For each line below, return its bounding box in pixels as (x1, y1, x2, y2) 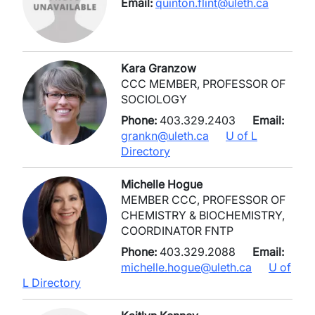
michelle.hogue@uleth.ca (121, 260, 252, 274)
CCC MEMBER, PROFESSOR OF (121, 77, 285, 91)
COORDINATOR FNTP (121, 224, 233, 238)
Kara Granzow (121, 61, 196, 75)
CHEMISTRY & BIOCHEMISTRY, (121, 208, 285, 222)
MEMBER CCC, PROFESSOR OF (121, 193, 285, 207)
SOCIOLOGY (121, 92, 187, 106)
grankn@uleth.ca (121, 129, 209, 143)
